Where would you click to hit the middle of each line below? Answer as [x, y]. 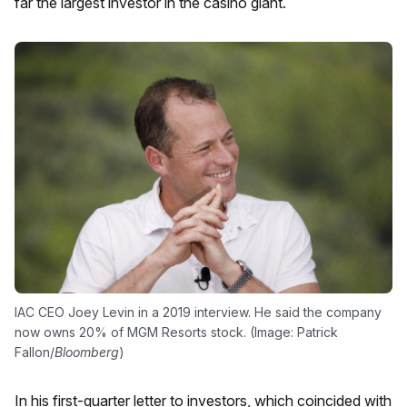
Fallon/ [35, 352]
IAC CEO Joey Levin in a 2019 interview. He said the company [198, 313]
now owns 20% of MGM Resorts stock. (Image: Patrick [176, 333]
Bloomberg [87, 352]
